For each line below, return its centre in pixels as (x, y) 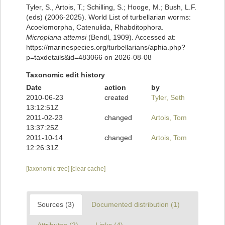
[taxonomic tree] (48, 169)
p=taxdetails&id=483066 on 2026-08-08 (89, 58)
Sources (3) (56, 205)
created (116, 98)
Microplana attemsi (56, 37)
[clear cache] (88, 169)
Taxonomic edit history (66, 75)
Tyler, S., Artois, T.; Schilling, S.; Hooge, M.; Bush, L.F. (111, 7)
